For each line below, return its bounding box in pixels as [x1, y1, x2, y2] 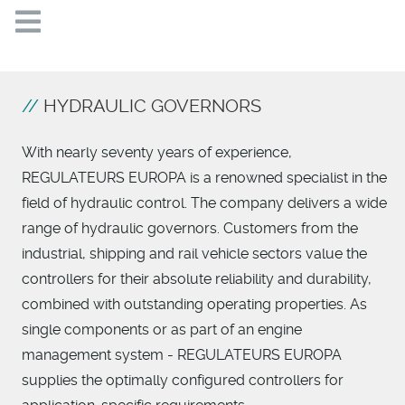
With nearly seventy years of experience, [22, 144, 292, 162]
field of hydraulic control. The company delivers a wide [22, 194, 387, 212]
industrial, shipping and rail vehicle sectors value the [22, 245, 367, 263]
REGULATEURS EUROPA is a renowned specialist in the [22, 169, 387, 187]
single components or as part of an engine [22, 321, 302, 339]
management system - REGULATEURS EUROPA [22, 346, 342, 364]
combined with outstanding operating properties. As [22, 296, 367, 314]
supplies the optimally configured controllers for [22, 372, 344, 390]
